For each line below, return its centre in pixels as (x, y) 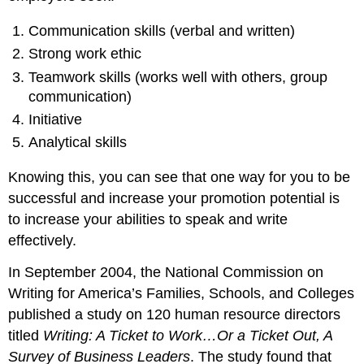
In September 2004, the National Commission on (166, 272)
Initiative (56, 119)
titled (26, 335)
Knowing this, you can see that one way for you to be (180, 177)
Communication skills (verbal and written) (162, 30)
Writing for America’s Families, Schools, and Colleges (182, 293)
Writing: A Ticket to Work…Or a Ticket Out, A (188, 335)
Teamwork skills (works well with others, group (178, 77)
